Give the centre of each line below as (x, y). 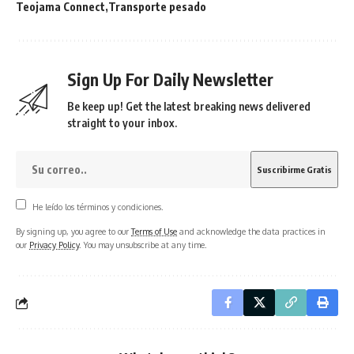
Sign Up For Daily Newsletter (170, 79)
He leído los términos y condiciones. (98, 206)
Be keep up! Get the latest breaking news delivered (189, 106)
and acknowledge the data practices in (251, 232)
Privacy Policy (54, 245)
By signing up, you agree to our (73, 232)
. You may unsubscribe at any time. (143, 245)
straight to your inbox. (122, 122)
